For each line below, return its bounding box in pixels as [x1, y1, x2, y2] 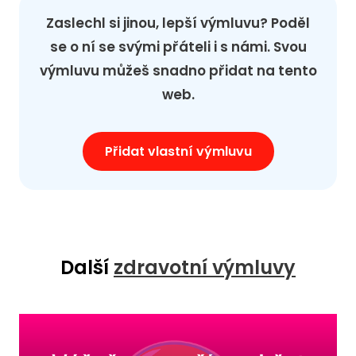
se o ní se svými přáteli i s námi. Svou [49, 37, 307, 57]
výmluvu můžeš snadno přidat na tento [39, 61, 317, 81]
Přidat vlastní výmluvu [104, 142, 252, 161]
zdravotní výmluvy [114, 254, 296, 281]
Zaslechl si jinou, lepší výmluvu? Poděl [46, 14, 310, 33]
